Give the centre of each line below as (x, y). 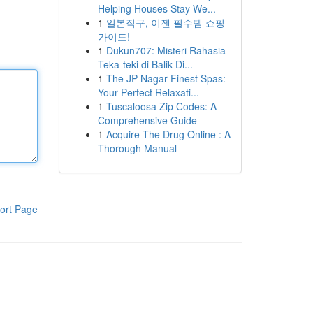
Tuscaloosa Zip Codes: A (161, 106)
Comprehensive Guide (147, 120)
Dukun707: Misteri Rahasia (166, 50)
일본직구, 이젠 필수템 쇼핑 (165, 22)
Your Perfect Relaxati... (148, 92)
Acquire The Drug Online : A (168, 134)
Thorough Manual (137, 148)
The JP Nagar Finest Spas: (166, 78)
